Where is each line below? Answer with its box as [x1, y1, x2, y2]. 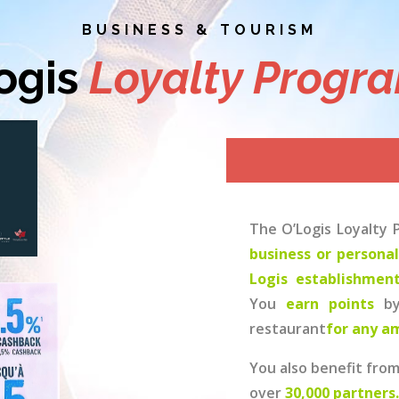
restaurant [248, 319, 326, 339]
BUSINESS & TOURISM [82, 21, 317, 39]
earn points [285, 294, 384, 314]
